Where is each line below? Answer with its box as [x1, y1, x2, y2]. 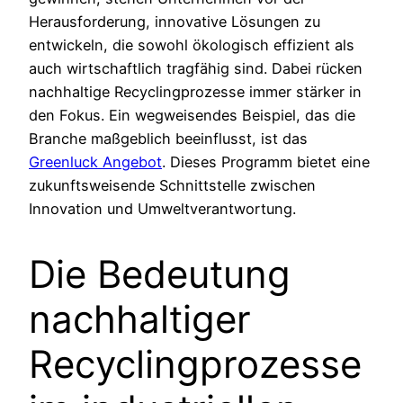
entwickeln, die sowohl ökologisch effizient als [29, 36, 354, 55]
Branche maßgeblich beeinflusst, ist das [29, 130, 308, 148]
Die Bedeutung [29, 251, 291, 298]
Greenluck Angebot [29, 153, 162, 172]
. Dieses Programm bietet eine [162, 153, 370, 172]
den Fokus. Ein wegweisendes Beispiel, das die [29, 106, 355, 125]
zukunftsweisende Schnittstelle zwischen [29, 176, 316, 195]
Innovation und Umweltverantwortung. [29, 200, 296, 219]
